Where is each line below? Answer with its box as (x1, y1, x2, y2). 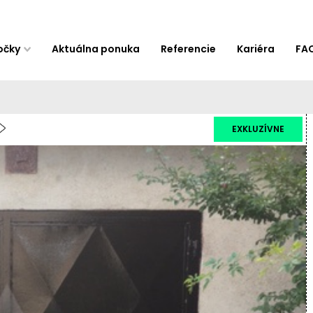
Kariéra (237, 41, 275, 56)
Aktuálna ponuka (52, 41, 140, 56)
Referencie (161, 41, 217, 56)
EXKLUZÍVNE (231, 123, 284, 136)
